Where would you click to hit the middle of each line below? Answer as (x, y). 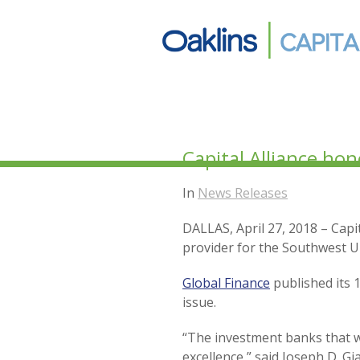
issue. (199, 302)
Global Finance (226, 283)
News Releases (243, 193)
